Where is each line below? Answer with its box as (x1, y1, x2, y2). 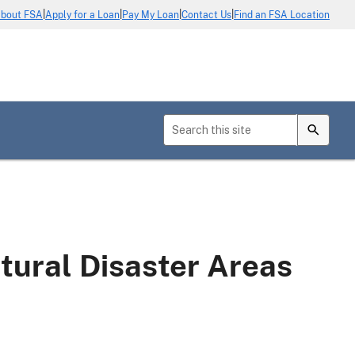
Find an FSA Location (234, 9, 330, 21)
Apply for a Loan (45, 9, 120, 21)
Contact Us (181, 9, 231, 21)
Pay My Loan (122, 9, 179, 21)
